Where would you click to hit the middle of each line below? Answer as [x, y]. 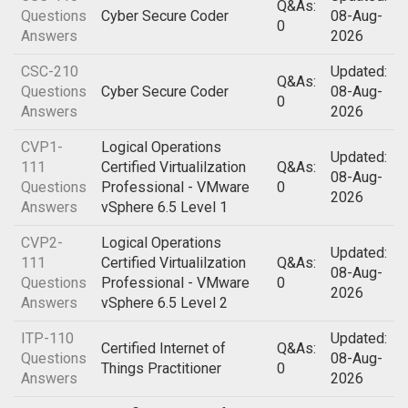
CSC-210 [50, 71]
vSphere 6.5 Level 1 [164, 207]
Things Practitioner [161, 368]
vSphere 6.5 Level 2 [164, 303]
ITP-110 [47, 338]
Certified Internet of [163, 348]
